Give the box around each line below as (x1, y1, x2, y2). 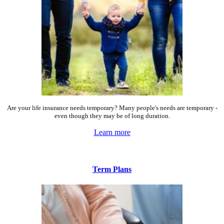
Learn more (93, 128, 130, 137)
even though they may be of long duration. (54, 112, 170, 120)
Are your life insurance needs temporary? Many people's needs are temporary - (6, 104, 217, 112)
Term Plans (92, 164, 131, 173)
